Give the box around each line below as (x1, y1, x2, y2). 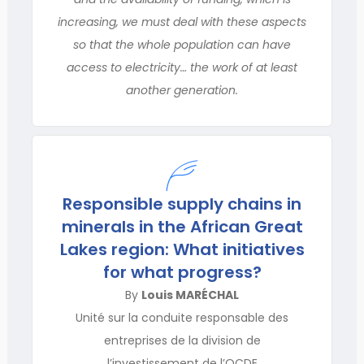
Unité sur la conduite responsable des (76, 310, 288, 326)
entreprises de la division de (103, 332, 261, 349)
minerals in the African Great (61, 215, 303, 238)
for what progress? (102, 261, 262, 284)
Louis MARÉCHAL (141, 287, 239, 303)
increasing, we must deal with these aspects (58, 14, 306, 30)
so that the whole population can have (73, 37, 291, 53)
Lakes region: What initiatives (59, 238, 305, 261)
